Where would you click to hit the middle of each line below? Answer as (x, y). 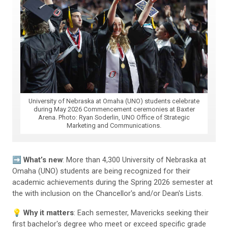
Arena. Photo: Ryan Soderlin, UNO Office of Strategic (114, 117)
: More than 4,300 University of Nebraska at (134, 160)
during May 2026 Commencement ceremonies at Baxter (114, 109)
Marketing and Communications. (114, 125)
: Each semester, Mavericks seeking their (141, 212)
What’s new (43, 160)
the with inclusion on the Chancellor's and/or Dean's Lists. (108, 193)
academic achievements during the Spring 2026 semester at (112, 182)
